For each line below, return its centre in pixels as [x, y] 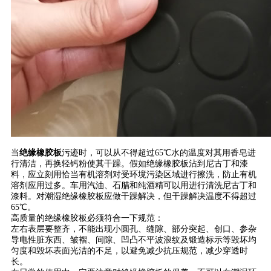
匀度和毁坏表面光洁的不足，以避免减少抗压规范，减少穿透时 [129, 250]
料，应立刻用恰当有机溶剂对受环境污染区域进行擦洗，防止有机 [134, 174]
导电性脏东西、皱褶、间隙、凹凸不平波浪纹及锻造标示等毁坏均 [134, 240]
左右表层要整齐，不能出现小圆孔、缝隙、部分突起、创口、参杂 [134, 229]
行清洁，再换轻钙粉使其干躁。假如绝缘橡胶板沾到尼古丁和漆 [129, 163]
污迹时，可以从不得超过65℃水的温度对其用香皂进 [159, 152]
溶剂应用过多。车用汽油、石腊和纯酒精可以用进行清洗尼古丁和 [134, 185]
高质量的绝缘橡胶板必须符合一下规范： [87, 218]
